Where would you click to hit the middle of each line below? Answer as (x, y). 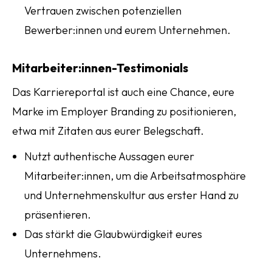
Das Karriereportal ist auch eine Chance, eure (123, 92)
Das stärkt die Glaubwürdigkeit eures (113, 234)
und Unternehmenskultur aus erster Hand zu (131, 195)
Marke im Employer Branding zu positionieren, (124, 111)
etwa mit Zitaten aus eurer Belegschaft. (108, 131)
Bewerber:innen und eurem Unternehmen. (127, 30)
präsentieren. (58, 215)
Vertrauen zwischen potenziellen (103, 11)
